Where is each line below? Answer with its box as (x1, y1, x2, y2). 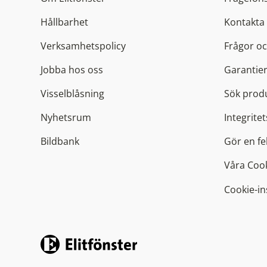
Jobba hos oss (41, 63, 103, 77)
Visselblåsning (41, 87, 104, 101)
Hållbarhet (41, 15, 88, 29)
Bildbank (41, 135, 79, 148)
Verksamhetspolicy (41, 39, 126, 53)
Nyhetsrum (41, 111, 91, 125)
